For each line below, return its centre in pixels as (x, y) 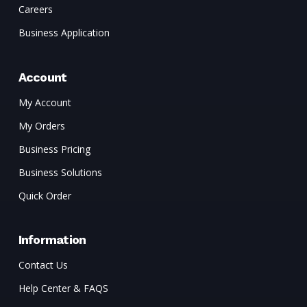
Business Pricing (54, 149)
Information (52, 239)
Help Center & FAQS (63, 288)
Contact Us (43, 265)
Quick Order (45, 195)
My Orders (41, 125)
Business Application (64, 32)
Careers (35, 9)
